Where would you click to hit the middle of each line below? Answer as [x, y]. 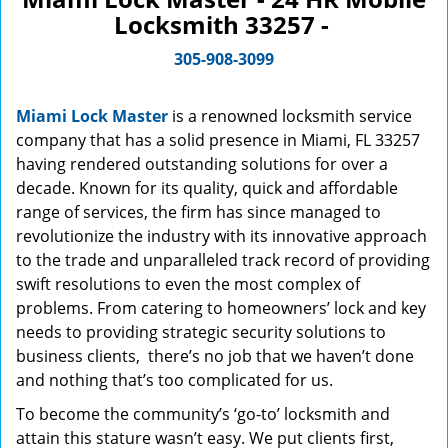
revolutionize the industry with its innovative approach [221, 236]
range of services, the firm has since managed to [198, 212]
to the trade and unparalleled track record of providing [223, 260]
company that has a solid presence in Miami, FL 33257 [218, 140]
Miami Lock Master [92, 116]
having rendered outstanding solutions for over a [202, 164]
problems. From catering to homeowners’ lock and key [221, 308]
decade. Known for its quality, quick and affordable [207, 188]
